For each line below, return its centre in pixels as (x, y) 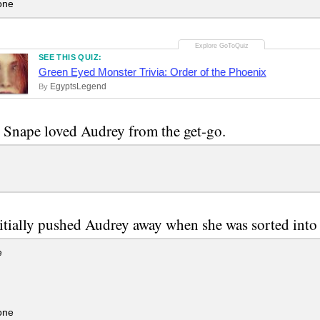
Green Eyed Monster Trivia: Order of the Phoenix (152, 71)
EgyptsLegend (78, 86)
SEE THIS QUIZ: (70, 57)
